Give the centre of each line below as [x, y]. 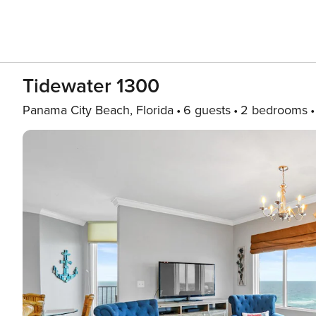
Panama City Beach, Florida [98, 110]
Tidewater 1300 [91, 86]
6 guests [207, 110]
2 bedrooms [274, 110]
